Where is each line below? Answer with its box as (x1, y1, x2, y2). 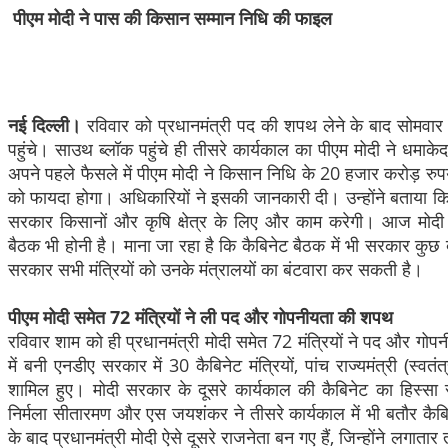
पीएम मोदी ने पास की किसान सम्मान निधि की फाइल (13, 5, 332, 30)
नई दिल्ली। (8, 112, 87, 137)
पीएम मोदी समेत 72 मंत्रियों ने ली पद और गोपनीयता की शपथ (8, 304, 393, 329)
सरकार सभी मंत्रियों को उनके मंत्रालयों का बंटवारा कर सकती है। (8, 256, 423, 281)
